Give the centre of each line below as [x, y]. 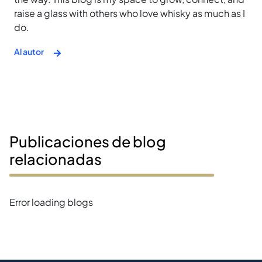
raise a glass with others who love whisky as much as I [130, 13]
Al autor [29, 52]
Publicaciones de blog [88, 141]
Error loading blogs [51, 202]
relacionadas [56, 159]
